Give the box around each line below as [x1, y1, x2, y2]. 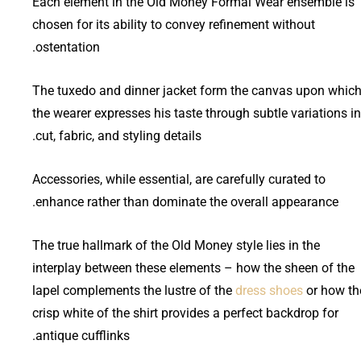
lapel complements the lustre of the [32, 282, 235, 298]
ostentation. [35, 39, 100, 55]
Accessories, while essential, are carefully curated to [32, 171, 326, 187]
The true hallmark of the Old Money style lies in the [32, 237, 320, 253]
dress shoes [235, 282, 303, 298]
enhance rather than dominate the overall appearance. [35, 193, 338, 210]
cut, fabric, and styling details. [35, 127, 201, 143]
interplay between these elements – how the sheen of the [32, 259, 355, 276]
